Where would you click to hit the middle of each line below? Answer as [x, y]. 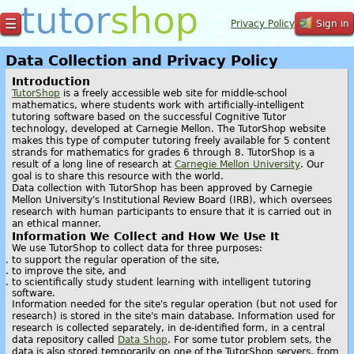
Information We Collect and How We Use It [146, 236]
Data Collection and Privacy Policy [142, 60]
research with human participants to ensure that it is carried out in [172, 212]
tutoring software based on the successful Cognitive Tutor [149, 117]
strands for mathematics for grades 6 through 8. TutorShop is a [163, 153]
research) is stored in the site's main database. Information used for [173, 316]
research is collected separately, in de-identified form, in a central [168, 328]
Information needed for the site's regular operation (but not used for [175, 304]
